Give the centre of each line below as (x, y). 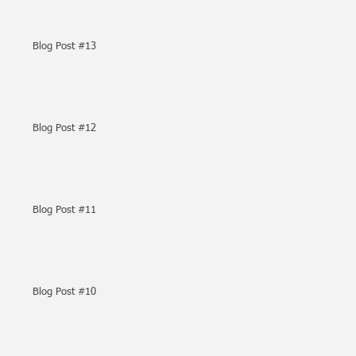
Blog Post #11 (64, 210)
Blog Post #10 (64, 292)
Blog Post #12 (64, 128)
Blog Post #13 (87, 46)
